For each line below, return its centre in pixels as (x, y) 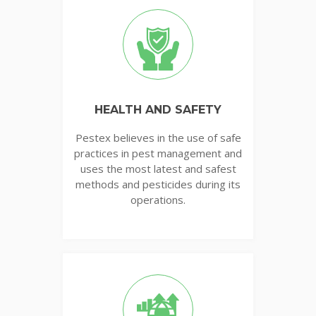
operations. (158, 199)
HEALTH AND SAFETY (158, 109)
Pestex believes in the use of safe (158, 137)
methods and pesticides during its (158, 184)
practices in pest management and (158, 153)
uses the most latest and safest (158, 168)
